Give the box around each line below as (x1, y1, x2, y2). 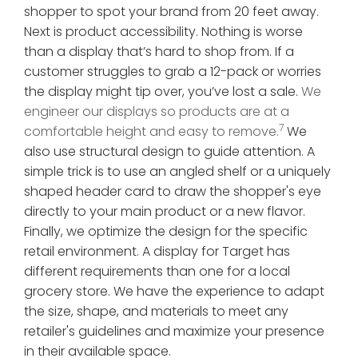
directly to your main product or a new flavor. (24, 202, 305, 221)
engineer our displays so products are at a (24, 102, 289, 121)
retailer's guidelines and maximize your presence (24, 322, 324, 341)
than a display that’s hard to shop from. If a (24, 42, 294, 62)
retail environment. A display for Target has (24, 242, 290, 261)
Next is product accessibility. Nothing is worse (24, 22, 303, 42)
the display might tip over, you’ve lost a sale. (24, 82, 301, 101)
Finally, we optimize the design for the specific (24, 222, 308, 241)
